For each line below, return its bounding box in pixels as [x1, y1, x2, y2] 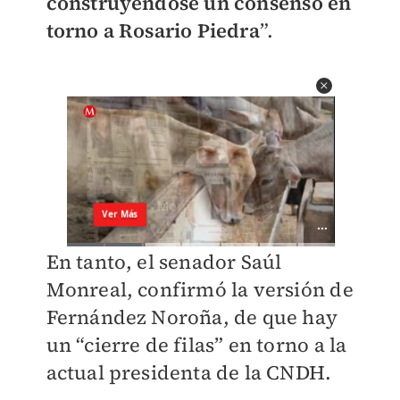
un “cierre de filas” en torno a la [46, 331, 347, 359]
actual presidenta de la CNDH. [46, 359, 332, 387]
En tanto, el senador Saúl [46, 248, 282, 276]
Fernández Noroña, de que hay [46, 304, 338, 331]
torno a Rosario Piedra [46, 17, 260, 44]
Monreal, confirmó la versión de [46, 276, 354, 304]
